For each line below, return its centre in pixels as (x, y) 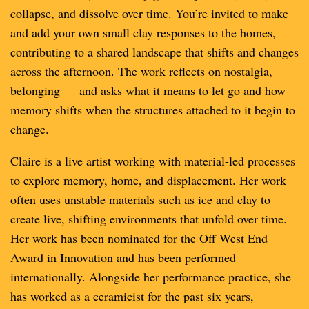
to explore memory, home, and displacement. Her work (148, 180)
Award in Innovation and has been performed (123, 257)
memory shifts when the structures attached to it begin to (153, 110)
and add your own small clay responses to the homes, (143, 32)
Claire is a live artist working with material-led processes (153, 161)
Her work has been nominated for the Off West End (139, 238)
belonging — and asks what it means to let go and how (148, 90)
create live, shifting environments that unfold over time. (149, 219)
